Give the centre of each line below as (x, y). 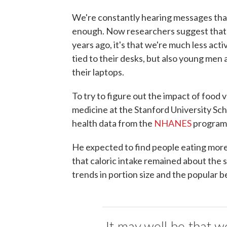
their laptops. (98, 72)
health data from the (113, 123)
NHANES (173, 123)
